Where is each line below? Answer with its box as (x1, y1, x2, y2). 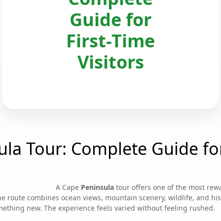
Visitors (77, 50, 144, 74)
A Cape (56, 183, 81, 192)
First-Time (66, 29, 155, 53)
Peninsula (81, 183, 114, 192)
